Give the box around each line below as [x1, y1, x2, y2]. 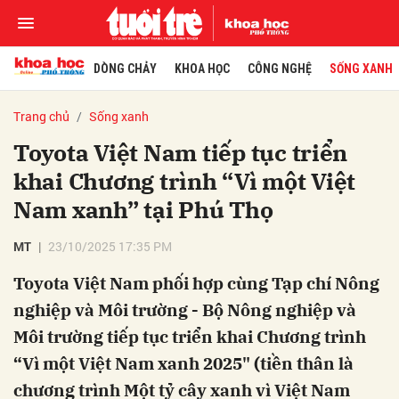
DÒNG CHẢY [93, 61, 157, 76]
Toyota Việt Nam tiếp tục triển [13, 137, 348, 167]
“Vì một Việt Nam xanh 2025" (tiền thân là [13, 353, 354, 374]
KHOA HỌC [174, 61, 230, 76]
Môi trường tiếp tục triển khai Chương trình [13, 326, 366, 347]
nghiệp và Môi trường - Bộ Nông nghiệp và [13, 299, 356, 321]
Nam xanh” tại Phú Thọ [13, 194, 273, 224]
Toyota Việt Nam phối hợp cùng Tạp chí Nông [13, 273, 379, 294]
